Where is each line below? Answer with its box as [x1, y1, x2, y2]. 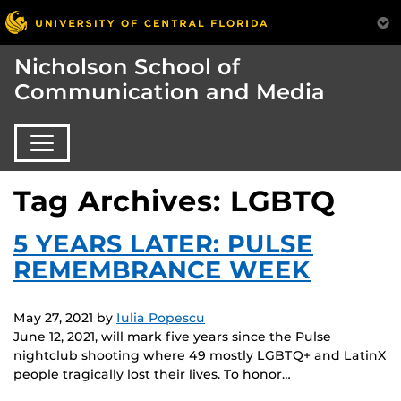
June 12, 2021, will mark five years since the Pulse [13, 328, 331, 345]
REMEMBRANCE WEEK [13, 254, 311, 285]
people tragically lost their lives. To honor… [13, 365, 291, 382]
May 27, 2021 [13, 309, 93, 326]
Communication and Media [14, 79, 325, 106]
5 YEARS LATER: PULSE [13, 228, 313, 259]
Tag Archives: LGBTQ [13, 183, 336, 218]
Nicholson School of [14, 54, 240, 81]
